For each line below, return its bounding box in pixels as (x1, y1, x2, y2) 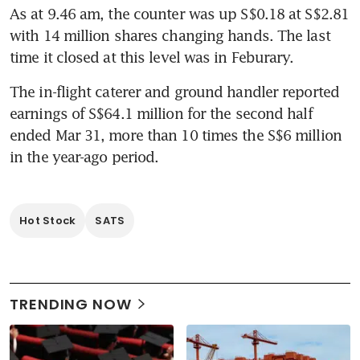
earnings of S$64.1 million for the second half (10, 104, 313, 122)
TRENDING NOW (10, 293, 132, 314)
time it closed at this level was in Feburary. (10, 47, 294, 66)
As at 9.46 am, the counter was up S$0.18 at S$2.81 (10, 4, 350, 22)
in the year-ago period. (10, 147, 159, 166)
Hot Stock (19, 212, 76, 228)
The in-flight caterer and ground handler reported (10, 82, 339, 100)
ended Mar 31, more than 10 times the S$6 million (10, 125, 342, 144)
